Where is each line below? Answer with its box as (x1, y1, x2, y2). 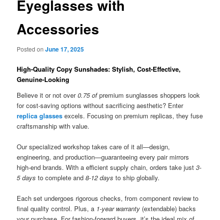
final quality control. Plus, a (17, 203, 97, 213)
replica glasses (17, 110, 63, 120)
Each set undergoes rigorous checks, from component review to (17, 193, 199, 203)
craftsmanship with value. (17, 121, 90, 131)
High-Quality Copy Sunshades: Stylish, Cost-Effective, (17, 64, 181, 74)
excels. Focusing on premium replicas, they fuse (62, 110, 203, 120)
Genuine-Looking (17, 75, 70, 84)
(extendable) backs (140, 203, 196, 213)
